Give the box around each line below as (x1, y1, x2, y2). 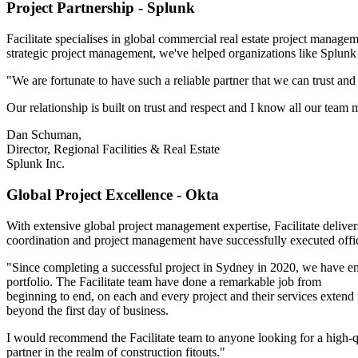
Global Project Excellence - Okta (6, 185, 219, 203)
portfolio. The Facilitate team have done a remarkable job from (6, 274, 321, 288)
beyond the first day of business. (6, 303, 169, 317)
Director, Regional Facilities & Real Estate (6, 142, 220, 157)
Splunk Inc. (6, 157, 65, 171)
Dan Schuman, (6, 128, 82, 142)
